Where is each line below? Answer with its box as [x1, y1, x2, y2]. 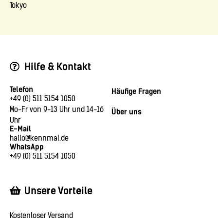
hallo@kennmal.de [10, 134, 69, 143]
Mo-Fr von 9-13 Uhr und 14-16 [10, 105, 104, 114]
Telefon [10, 85, 33, 94]
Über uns [111, 108, 142, 117]
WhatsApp [10, 143, 44, 152]
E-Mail [10, 125, 31, 134]
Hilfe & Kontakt [24, 61, 91, 73]
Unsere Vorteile [24, 185, 92, 197]
